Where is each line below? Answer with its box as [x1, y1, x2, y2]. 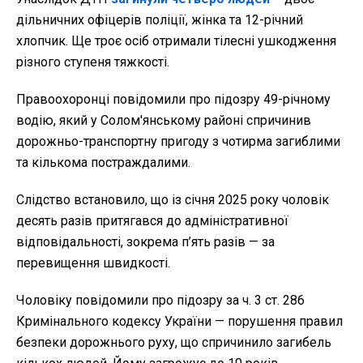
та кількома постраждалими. [16, 155, 190, 171]
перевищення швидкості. [16, 255, 170, 271]
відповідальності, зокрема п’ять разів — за [16, 234, 275, 250]
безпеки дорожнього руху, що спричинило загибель [16, 335, 331, 351]
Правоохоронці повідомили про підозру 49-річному [16, 92, 331, 108]
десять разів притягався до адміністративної [16, 213, 288, 229]
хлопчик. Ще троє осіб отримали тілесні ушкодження [16, 33, 336, 49]
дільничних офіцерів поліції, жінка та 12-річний [16, 12, 303, 28]
